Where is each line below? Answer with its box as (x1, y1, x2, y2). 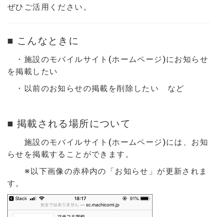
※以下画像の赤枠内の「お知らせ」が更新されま (7, 167, 208, 176)
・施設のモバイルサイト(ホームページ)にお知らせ (7, 55, 208, 64)
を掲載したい (7, 67, 58, 76)
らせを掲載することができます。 (7, 150, 134, 159)
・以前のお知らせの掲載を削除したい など (7, 84, 185, 93)
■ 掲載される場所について (7, 118, 131, 129)
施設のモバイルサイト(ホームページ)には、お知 (7, 138, 208, 147)
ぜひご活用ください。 (7, 2, 92, 12)
